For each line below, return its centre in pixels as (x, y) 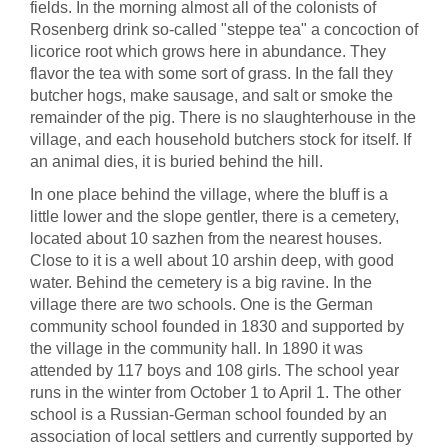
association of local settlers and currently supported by (221, 436)
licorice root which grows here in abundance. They (208, 51)
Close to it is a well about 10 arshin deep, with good (212, 260)
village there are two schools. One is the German (201, 304)
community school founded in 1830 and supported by (217, 326)
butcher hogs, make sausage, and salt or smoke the (211, 95)
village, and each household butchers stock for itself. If (220, 139)
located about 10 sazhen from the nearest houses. (206, 238)
